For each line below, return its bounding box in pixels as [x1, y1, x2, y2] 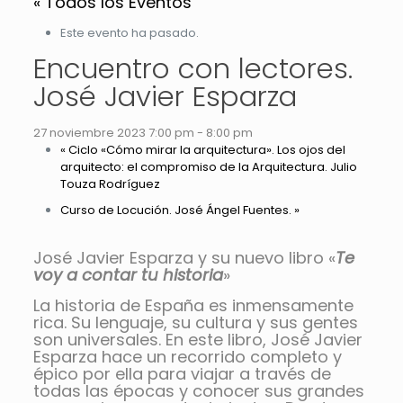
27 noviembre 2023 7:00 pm [32, 124, 194, 142]
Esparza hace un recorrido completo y [32, 345, 342, 369]
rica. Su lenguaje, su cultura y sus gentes [32, 311, 358, 335]
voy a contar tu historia [32, 264, 223, 287]
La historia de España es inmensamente [32, 294, 354, 318]
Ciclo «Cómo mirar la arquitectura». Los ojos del [65, 141, 345, 159]
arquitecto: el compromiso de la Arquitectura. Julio [59, 158, 357, 176]
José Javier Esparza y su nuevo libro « [32, 246, 336, 270]
